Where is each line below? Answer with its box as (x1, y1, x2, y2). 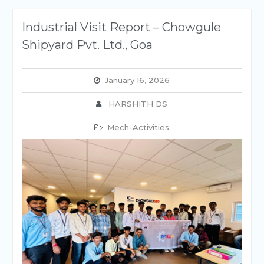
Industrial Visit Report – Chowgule (21, 20, 221, 34)
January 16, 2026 (105, 75, 170, 85)
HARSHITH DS (108, 99, 168, 108)
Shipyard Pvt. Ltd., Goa (21, 38, 153, 52)
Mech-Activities (107, 123, 170, 132)
